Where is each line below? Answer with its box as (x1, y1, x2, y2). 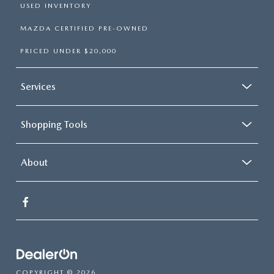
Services (21, 81, 56, 93)
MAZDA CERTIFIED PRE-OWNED (20, 24, 149, 33)
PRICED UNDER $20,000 (20, 47, 117, 56)
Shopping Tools (21, 119, 87, 131)
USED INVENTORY (20, 2, 91, 10)
